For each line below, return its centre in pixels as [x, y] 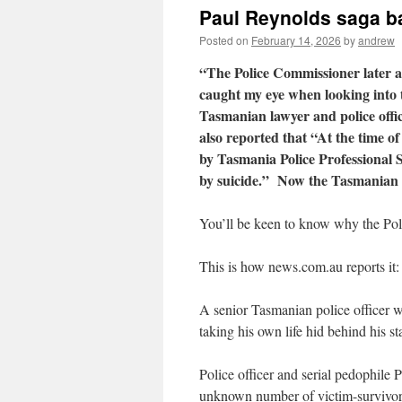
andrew [376, 40]
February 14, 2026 [296, 40]
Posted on [224, 40]
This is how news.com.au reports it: [299, 266]
